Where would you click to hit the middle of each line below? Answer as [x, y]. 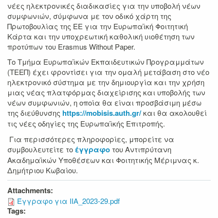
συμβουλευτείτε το [41, 149]
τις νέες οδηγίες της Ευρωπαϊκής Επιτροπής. [86, 123]
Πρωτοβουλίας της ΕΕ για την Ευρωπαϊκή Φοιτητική [98, 26]
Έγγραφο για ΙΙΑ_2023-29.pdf [68, 200]
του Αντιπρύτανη [142, 149]
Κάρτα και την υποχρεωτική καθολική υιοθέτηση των [101, 36]
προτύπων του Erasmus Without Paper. [71, 46]
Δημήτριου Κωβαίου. [43, 170]
